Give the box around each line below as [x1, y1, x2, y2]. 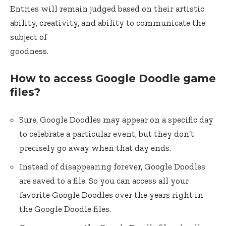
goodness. [10, 46, 48, 56]
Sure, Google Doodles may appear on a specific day [19, 115, 213, 125]
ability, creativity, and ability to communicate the [10, 18, 205, 28]
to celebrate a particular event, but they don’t [19, 129, 194, 139]
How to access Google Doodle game [10, 72, 216, 85]
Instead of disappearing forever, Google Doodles [19, 161, 205, 172]
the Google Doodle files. [19, 204, 111, 214]
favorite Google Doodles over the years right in [19, 190, 203, 200]
